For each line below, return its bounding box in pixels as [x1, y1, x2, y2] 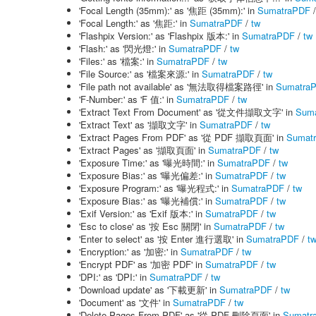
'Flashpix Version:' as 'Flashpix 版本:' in [79, 29, 242, 42]
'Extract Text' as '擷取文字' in [79, 118, 200, 131]
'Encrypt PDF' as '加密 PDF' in [79, 257, 205, 271]
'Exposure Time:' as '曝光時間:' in [79, 156, 217, 169]
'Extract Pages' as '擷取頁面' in [79, 143, 208, 157]
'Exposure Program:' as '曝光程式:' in [79, 181, 231, 195]
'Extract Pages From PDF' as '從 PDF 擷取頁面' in [79, 130, 286, 144]
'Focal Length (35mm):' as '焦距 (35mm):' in [79, 4, 257, 17]
